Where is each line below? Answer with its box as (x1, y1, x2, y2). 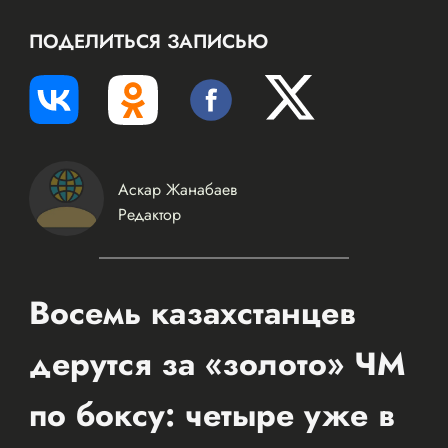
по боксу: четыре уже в (28, 391, 395, 438)
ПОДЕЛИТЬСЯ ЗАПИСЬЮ (28, 26, 268, 55)
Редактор (118, 202, 182, 226)
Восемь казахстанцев (28, 289, 356, 336)
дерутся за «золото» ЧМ (28, 340, 406, 387)
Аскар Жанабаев (118, 177, 238, 201)
